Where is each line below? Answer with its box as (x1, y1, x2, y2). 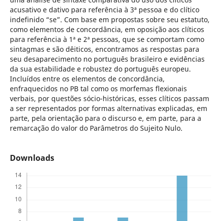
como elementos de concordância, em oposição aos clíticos (9, 24, 204, 34)
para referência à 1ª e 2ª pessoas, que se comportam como (9, 34, 204, 44)
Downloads (9, 152, 54, 163)
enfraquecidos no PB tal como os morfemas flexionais (9, 83, 187, 93)
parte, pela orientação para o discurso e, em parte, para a (9, 113, 201, 123)
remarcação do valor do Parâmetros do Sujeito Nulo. (9, 123, 183, 133)
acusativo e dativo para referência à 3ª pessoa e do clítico (9, 4, 199, 14)
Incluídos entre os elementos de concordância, (9, 74, 165, 83)
